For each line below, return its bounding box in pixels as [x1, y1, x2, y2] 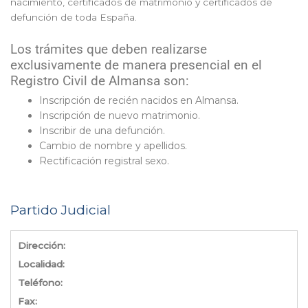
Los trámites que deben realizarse [10, 42, 207, 58]
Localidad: [18, 258, 65, 270]
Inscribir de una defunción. [39, 124, 165, 137]
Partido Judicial [10, 202, 111, 219]
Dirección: [18, 240, 65, 252]
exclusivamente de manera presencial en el [10, 58, 262, 74]
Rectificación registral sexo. [39, 155, 169, 168]
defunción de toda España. [10, 12, 137, 23]
